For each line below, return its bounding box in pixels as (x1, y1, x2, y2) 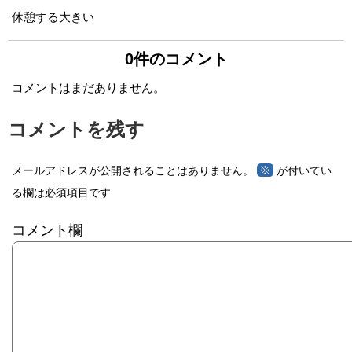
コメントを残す (8, 119, 145, 140)
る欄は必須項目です (12, 186, 111, 199)
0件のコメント (124, 50, 228, 68)
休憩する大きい (12, 10, 94, 24)
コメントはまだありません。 (12, 81, 165, 94)
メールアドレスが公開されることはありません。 (12, 164, 254, 177)
